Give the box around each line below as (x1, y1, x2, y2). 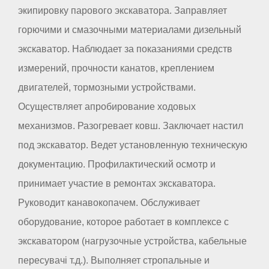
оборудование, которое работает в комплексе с (18, 216, 229, 227)
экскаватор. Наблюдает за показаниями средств (18, 43, 232, 54)
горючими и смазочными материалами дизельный (18, 24, 241, 35)
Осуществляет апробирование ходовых (18, 101, 196, 112)
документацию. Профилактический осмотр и (18, 159, 216, 169)
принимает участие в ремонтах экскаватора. (18, 178, 216, 189)
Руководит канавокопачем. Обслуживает (18, 197, 200, 208)
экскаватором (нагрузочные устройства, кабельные (18, 235, 247, 246)
